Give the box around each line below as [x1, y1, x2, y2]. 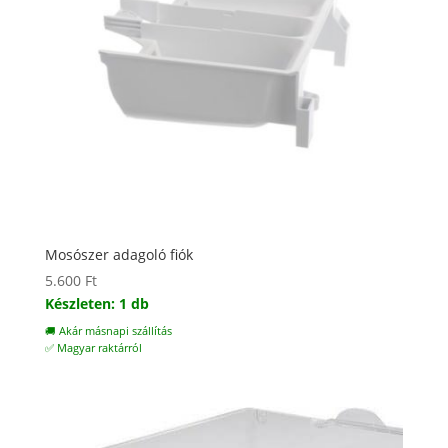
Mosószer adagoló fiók [44, 245, 193, 265]
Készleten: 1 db [44, 294, 149, 314]
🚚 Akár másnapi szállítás [44, 324, 172, 339]
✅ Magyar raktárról [44, 341, 142, 356]
